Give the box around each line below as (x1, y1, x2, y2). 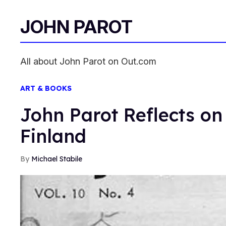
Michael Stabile (31, 154, 82, 163)
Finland (20, 125, 86, 147)
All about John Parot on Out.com (20, 56, 156, 67)
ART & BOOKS (20, 84, 72, 93)
